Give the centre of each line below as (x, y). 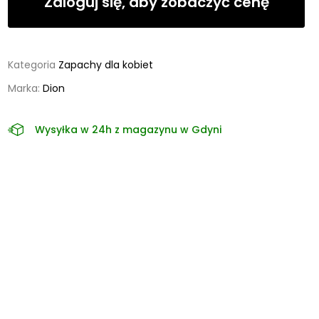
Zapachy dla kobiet (106, 65)
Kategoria (32, 65)
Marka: (26, 88)
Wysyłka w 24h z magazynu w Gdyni (129, 129)
